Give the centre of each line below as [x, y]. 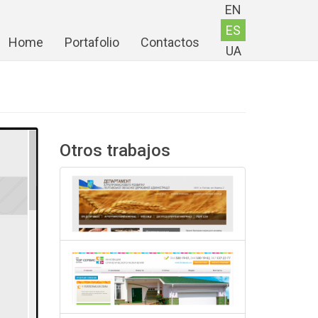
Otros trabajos [115, 150]
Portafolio [92, 42]
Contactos [170, 42]
